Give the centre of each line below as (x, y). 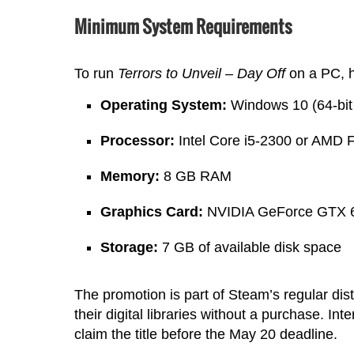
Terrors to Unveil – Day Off (201, 74)
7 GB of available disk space (250, 248)
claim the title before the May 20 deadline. (205, 335)
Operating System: (164, 105)
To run (96, 74)
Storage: (130, 248)
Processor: (138, 141)
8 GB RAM (196, 177)
